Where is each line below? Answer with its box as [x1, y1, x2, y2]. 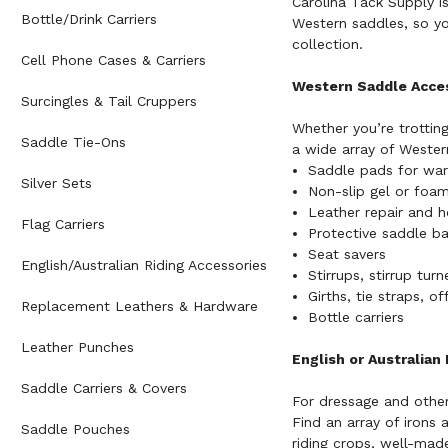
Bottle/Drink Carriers [21, 11, 157, 28]
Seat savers [308, 246, 386, 263]
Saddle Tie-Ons [21, 134, 126, 151]
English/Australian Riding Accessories [21, 257, 267, 274]
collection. [291, 36, 363, 53]
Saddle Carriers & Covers [21, 380, 187, 397]
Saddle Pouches [21, 421, 130, 438]
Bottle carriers [308, 309, 404, 326]
